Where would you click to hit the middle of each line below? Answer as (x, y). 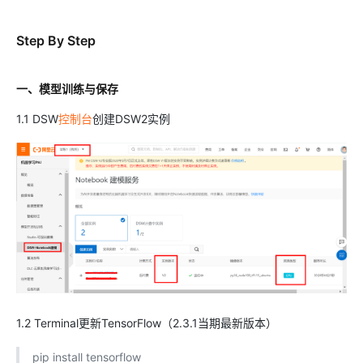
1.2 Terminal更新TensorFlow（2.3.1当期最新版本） (147, 323)
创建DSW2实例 (131, 119)
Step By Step (56, 41)
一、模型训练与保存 (67, 89)
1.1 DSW (37, 119)
